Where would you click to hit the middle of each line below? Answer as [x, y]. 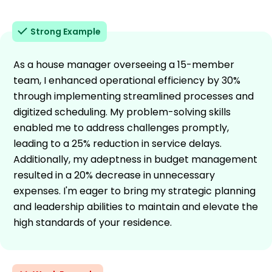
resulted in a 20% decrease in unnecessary [114, 175]
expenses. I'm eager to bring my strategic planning [134, 191]
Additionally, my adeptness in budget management [135, 159]
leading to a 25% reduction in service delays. [117, 143]
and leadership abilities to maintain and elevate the [136, 206]
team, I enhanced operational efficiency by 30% [127, 80]
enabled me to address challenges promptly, [121, 127]
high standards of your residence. [93, 222]
